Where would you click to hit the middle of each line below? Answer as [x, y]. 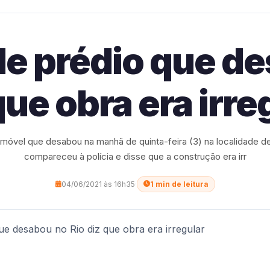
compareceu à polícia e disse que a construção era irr [135, 156]
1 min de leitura [179, 184]
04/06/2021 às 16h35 [98, 184]
